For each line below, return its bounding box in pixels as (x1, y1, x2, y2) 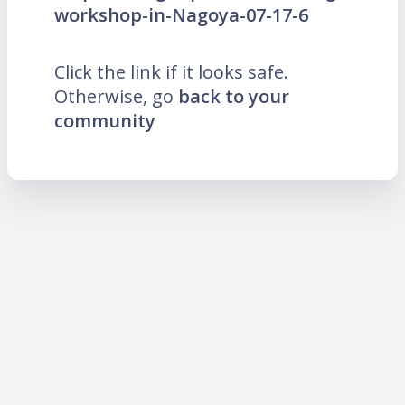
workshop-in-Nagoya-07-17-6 (54, 2, 308, 27)
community (54, 108, 155, 133)
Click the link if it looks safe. (54, 59, 288, 84)
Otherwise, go (54, 83, 178, 108)
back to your (178, 83, 289, 108)
